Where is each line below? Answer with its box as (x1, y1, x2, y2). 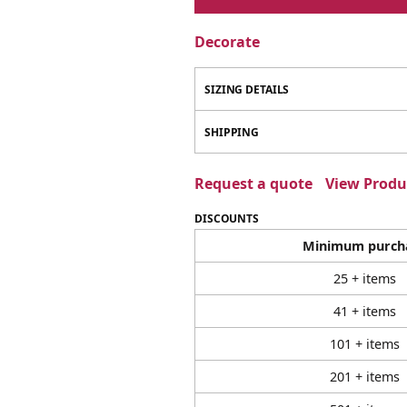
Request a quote (194, 174, 313, 194)
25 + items (333, 270, 396, 288)
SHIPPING (204, 124, 260, 141)
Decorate (194, 32, 260, 53)
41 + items (333, 303, 396, 321)
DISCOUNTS (194, 211, 259, 227)
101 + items (330, 335, 400, 353)
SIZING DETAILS (204, 82, 290, 98)
